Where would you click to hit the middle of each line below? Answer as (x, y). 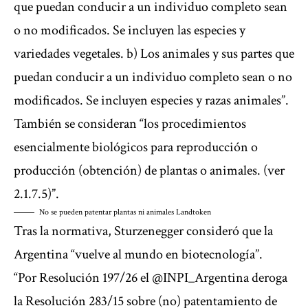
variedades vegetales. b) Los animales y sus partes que (154, 54)
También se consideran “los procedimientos (130, 124)
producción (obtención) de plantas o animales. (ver (149, 171)
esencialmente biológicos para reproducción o (136, 147)
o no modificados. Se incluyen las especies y (130, 31)
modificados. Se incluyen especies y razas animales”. (151, 101)
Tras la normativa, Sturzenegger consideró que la (143, 231)
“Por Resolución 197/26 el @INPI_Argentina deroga (151, 278)
